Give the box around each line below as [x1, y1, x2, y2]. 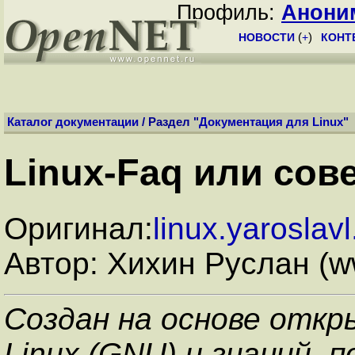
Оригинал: [4, 211, 153, 246]
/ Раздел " [139, 116, 199, 128]
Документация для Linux [199, 116, 343, 128]
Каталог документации [7, 116, 139, 128]
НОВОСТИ [239, 31, 295, 44]
